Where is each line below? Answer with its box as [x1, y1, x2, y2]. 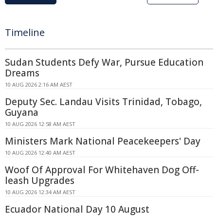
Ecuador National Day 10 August [5, 202, 149, 216]
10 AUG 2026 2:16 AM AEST [5, 80, 73, 88]
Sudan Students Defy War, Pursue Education [5, 55, 203, 69]
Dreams [5, 66, 39, 79]
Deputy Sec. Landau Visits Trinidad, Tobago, [5, 95, 202, 108]
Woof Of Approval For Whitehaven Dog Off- [5, 163, 199, 176]
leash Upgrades [5, 174, 74, 187]
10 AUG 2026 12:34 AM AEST [5, 188, 75, 196]
